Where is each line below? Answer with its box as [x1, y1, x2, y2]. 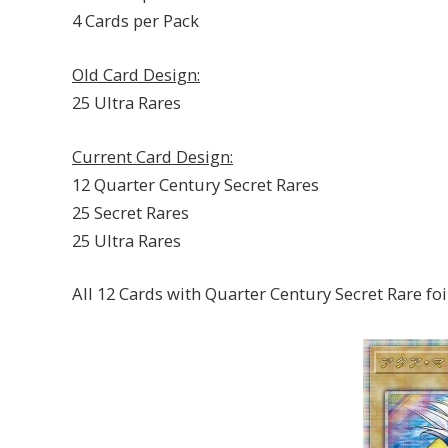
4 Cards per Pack [72, 9, 199, 33]
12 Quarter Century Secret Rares [72, 172, 319, 196]
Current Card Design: [72, 144, 233, 168]
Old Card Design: [72, 62, 200, 86]
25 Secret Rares [72, 200, 189, 224]
